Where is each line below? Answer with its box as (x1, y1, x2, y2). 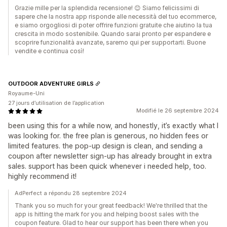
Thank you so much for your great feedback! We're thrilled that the (15, 202, 207, 209)
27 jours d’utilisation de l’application (8, 99, 104, 106)
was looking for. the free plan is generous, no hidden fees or (8, 131, 208, 140)
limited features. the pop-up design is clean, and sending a (8, 141, 203, 150)
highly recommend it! (8, 172, 77, 180)
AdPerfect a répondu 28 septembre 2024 (15, 190, 127, 197)
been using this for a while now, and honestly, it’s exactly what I (8, 121, 218, 130)
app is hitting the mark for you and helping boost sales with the (15, 210, 199, 218)
